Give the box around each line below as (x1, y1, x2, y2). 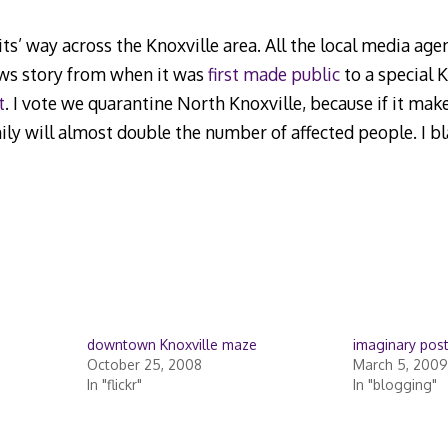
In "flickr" (86, 376, 142, 394)
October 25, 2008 (86, 356, 202, 374)
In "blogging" (352, 376, 437, 394)
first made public (207, 62, 340, 85)
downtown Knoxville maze (86, 336, 257, 354)
